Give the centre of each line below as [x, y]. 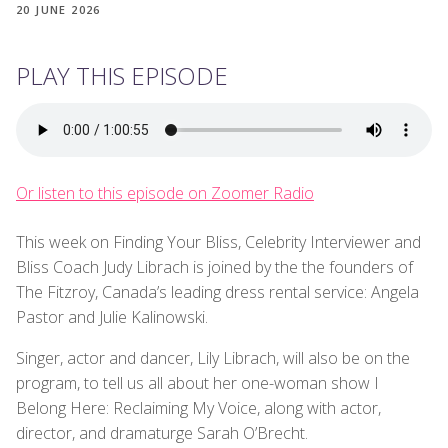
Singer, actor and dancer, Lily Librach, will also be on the [213, 357]
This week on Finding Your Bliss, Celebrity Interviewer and [218, 241]
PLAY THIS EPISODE [122, 75]
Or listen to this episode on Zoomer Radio [165, 192]
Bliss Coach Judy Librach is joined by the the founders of [214, 266]
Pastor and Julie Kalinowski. [112, 316]
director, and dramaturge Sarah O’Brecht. [162, 432]
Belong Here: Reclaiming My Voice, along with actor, [198, 407]
